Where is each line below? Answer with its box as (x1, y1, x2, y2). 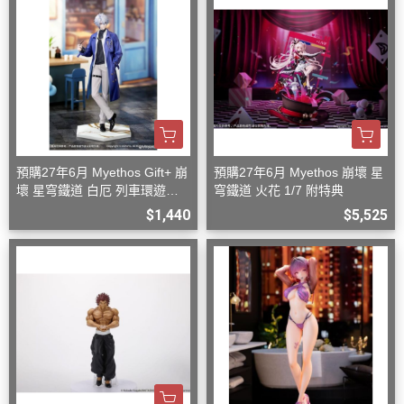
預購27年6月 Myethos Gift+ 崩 (16, 165, 188, 180)
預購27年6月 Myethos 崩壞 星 (214, 165, 383, 180)
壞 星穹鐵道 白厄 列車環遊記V (16, 183, 187, 198)
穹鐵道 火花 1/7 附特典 (214, 183, 344, 198)
